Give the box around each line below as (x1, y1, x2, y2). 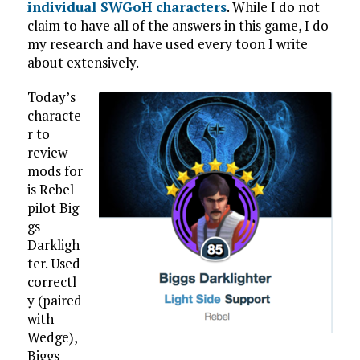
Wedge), (27, 328, 77, 346)
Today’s (27, 88, 76, 106)
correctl (27, 272, 76, 291)
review (27, 143, 67, 162)
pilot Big (27, 198, 79, 217)
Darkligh (27, 235, 80, 254)
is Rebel (27, 180, 74, 198)
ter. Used (27, 254, 80, 272)
